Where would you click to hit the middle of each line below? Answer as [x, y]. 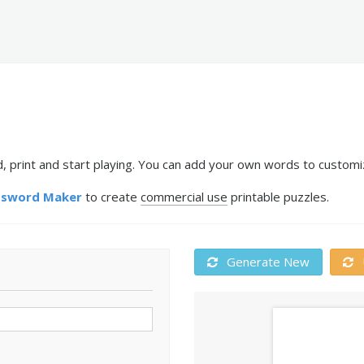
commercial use [184, 197]
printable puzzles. [278, 197]
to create [111, 197]
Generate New [266, 262]
